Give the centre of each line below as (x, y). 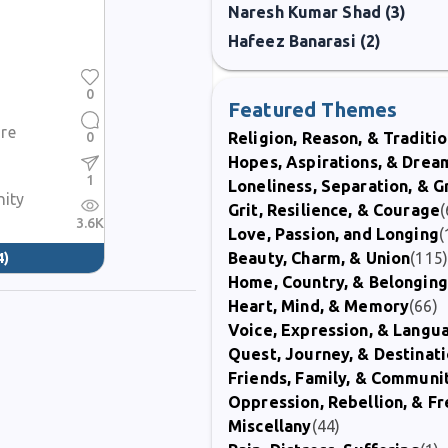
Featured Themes (313, 109)
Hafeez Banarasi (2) (305, 41)
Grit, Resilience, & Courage (334, 210)
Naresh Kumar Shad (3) (317, 12)
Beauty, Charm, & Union (319, 258)
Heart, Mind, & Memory (319, 306)
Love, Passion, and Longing (333, 234)
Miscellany (270, 426)
